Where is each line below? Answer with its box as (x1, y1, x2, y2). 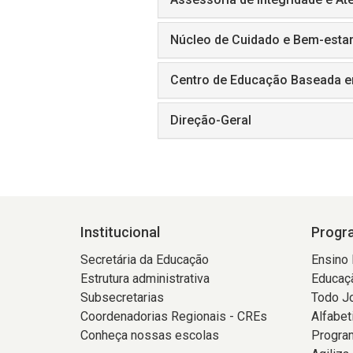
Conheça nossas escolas (80, 328, 219, 343)
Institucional (80, 224, 160, 240)
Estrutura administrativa (80, 271, 210, 286)
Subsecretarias (80, 290, 164, 305)
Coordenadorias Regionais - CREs (80, 309, 267, 324)
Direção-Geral (169, 113, 251, 128)
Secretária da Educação (80, 252, 209, 267)
